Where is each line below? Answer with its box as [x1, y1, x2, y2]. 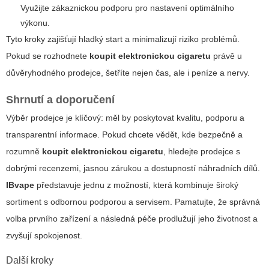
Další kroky [6, 255, 53, 265]
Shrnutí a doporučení [6, 93, 115, 106]
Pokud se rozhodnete [6, 50, 89, 61]
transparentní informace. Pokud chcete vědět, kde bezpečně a [6, 129, 243, 139]
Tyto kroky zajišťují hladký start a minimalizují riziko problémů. [6, 34, 240, 44]
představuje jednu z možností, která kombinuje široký [34, 180, 238, 190]
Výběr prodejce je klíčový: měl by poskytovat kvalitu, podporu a [6, 112, 244, 122]
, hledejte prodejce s [163, 146, 240, 156]
